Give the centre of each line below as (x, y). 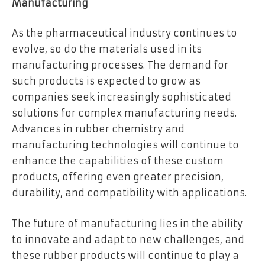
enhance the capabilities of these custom (118, 161)
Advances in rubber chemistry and (98, 129)
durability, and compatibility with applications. (129, 193)
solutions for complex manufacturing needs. (124, 113)
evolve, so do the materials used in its (107, 49)
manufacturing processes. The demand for (120, 65)
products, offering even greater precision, (118, 177)
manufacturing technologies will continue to (125, 145)
